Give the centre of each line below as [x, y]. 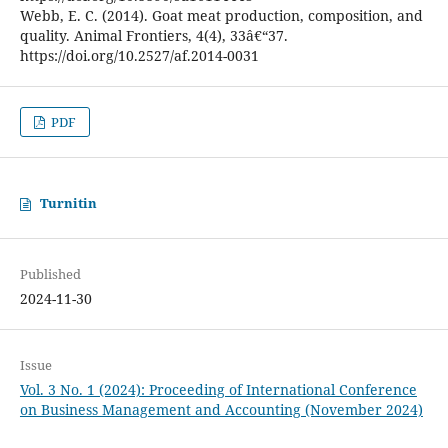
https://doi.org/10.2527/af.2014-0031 [139, 55]
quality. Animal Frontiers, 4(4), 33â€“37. [153, 35]
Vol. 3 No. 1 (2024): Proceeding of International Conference [218, 390]
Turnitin [68, 203]
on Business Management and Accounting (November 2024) [221, 410]
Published [50, 274]
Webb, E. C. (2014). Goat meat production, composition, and [221, 15]
